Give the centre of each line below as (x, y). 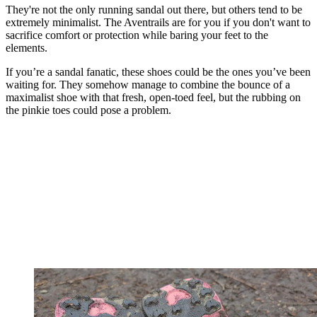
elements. (27, 47)
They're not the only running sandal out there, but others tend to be (154, 9)
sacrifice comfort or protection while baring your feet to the (137, 35)
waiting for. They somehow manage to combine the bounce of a (148, 84)
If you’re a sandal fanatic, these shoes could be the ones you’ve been (158, 71)
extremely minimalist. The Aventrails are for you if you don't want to (158, 22)
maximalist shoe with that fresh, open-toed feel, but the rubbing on (153, 97)
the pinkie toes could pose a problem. (88, 110)
